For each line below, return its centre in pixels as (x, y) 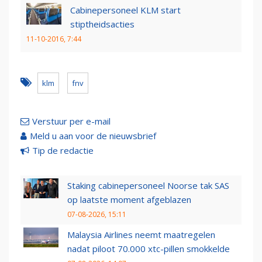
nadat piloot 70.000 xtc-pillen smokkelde (149, 249)
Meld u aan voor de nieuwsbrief (93, 136)
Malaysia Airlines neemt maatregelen (141, 235)
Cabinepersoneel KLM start (125, 10)
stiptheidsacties (102, 24)
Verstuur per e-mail (71, 121)
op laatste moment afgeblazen (129, 200)
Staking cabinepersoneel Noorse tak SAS (148, 186)
